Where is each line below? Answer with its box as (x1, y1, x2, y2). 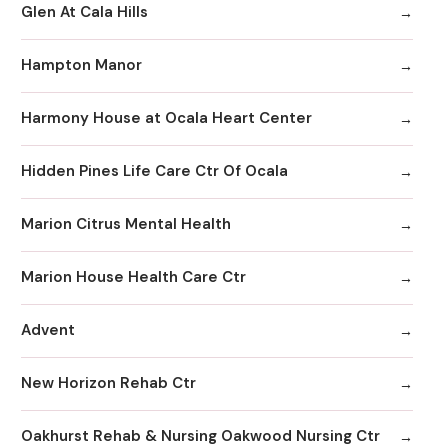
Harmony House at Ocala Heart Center (21, 108, 312, 129)
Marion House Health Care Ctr (21, 267, 246, 288)
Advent (21, 320, 75, 341)
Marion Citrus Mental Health (21, 214, 231, 235)
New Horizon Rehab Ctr (21, 373, 196, 394)
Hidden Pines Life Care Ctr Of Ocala (21, 161, 288, 182)
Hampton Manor (21, 55, 142, 76)
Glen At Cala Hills (21, 2, 148, 23)
